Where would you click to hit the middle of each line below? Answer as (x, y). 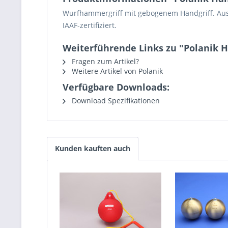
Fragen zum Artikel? (104, 61)
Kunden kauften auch (93, 148)
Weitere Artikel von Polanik (116, 71)
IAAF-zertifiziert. (90, 25)
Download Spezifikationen (115, 101)
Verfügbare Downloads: (116, 87)
